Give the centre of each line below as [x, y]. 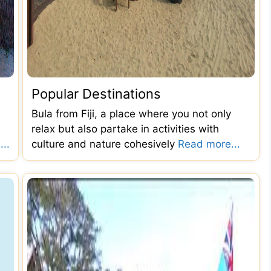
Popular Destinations [96, 94]
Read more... [209, 144]
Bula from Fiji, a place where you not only [131, 114]
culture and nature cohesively [105, 144]
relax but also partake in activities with [125, 129]
